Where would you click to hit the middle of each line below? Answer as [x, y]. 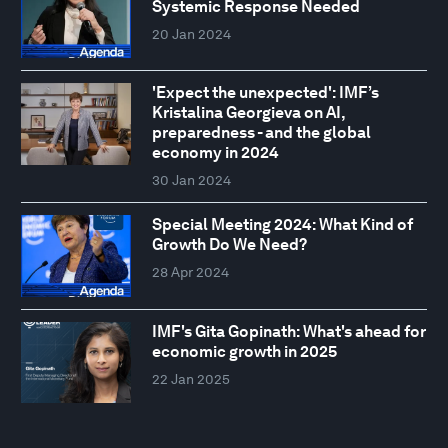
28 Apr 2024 [190, 272]
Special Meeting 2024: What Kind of [282, 225]
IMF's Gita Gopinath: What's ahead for [288, 331]
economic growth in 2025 [244, 351]
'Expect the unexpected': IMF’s [265, 93]
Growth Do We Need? [229, 245]
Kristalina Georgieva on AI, [248, 113]
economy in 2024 [215, 153]
